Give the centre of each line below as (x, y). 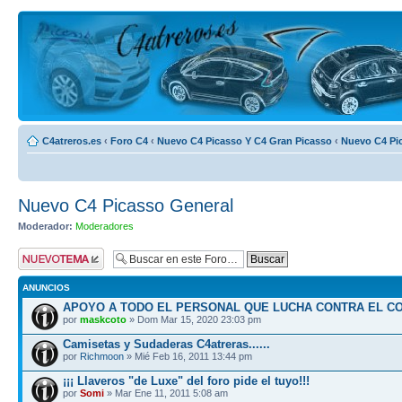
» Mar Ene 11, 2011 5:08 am (166, 393)
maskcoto (103, 319)
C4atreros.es (72, 141)
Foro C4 (129, 141)
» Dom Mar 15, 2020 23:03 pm (194, 319)
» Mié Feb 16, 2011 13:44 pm (188, 356)
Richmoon (102, 356)
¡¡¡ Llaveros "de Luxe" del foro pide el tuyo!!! (186, 380)
